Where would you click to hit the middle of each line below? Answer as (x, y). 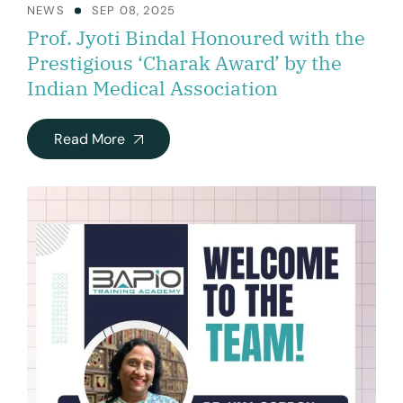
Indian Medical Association (152, 88)
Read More (90, 139)
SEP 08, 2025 (134, 11)
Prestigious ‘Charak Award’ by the (184, 63)
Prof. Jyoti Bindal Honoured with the (196, 38)
